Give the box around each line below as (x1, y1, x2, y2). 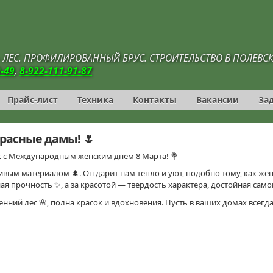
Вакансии (196, 94, 239, 105)
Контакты (133, 94, 177, 105)
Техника (77, 94, 113, 105)
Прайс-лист (7, 94, 58, 105)
